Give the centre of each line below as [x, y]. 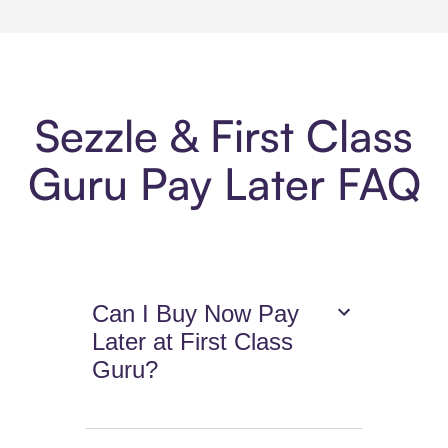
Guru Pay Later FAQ [224, 184]
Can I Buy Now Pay [196, 314]
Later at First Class [193, 342]
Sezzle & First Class [224, 136]
